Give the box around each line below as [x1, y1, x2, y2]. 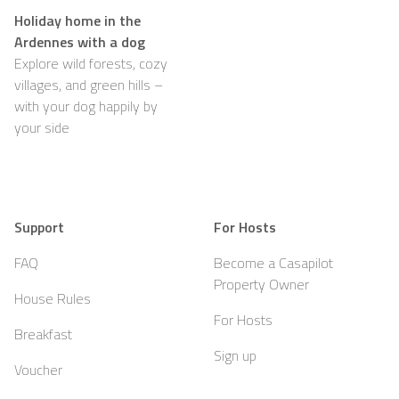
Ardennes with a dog [14, 30, 145, 53]
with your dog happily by [14, 94, 158, 117]
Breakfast [14, 322, 72, 345]
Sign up [214, 344, 256, 366]
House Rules [14, 287, 91, 309]
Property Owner [214, 273, 309, 295]
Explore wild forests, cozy [14, 52, 167, 74]
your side [14, 116, 69, 138]
